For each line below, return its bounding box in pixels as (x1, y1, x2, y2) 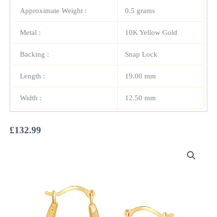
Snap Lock (125, 50, 157, 59)
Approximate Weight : (20, 7, 87, 15)
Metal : (20, 29, 41, 37)
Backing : (20, 50, 49, 59)
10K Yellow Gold (125, 29, 177, 37)
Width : (20, 94, 42, 102)
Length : (20, 72, 45, 80)
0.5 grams (125, 7, 155, 15)
